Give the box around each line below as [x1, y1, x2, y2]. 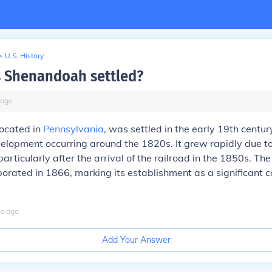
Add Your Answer [101, 234, 171, 245]
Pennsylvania [43, 123, 104, 135]
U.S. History [5, 51, 44, 60]
